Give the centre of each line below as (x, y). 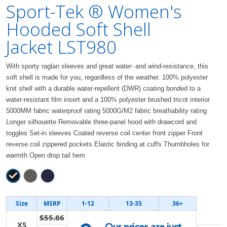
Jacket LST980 (61, 47)
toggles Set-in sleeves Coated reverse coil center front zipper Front (104, 133)
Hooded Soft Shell (79, 29)
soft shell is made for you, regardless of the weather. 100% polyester (107, 77)
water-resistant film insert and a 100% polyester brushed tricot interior (108, 100)
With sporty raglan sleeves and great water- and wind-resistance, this (107, 66)
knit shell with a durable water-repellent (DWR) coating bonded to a (103, 88)
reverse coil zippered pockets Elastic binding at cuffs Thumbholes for (108, 144)
